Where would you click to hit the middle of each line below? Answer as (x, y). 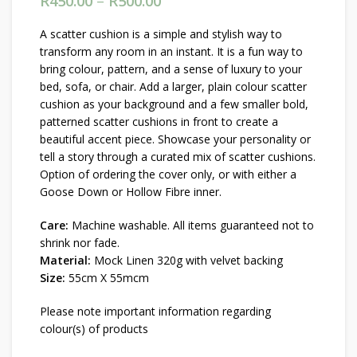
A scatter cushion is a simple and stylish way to (161, 34)
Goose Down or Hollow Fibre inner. (131, 192)
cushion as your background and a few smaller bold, (174, 104)
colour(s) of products (94, 329)
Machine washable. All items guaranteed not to (191, 226)
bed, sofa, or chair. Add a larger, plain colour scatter (173, 87)
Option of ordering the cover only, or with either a (168, 175)
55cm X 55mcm (107, 278)
